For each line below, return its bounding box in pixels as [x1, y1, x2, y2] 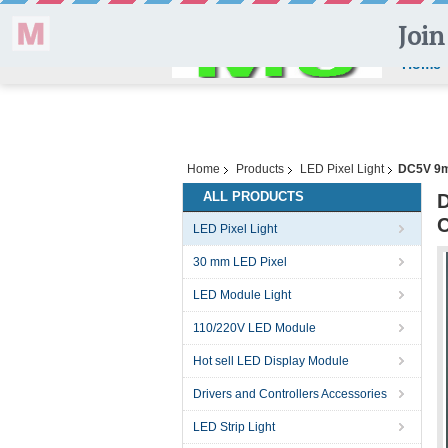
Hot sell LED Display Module [193, 354, 349, 368]
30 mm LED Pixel [193, 255, 287, 269]
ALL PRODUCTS [203, 189, 304, 204]
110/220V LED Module [193, 321, 316, 335]
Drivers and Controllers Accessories [193, 387, 387, 401]
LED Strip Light [193, 420, 275, 434]
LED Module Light [193, 288, 291, 302]
